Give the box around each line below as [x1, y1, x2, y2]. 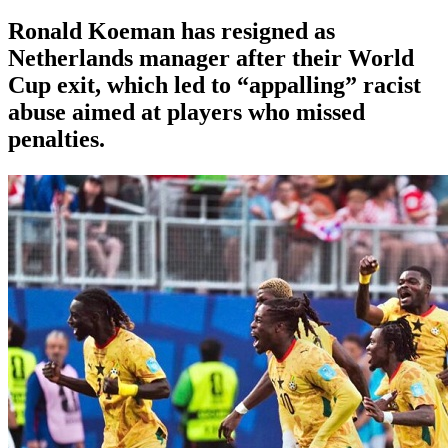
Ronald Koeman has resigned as [8, 17, 335, 44]
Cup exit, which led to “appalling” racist [8, 71, 421, 98]
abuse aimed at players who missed [8, 98, 365, 125]
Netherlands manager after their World [8, 44, 414, 71]
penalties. [8, 125, 105, 152]
